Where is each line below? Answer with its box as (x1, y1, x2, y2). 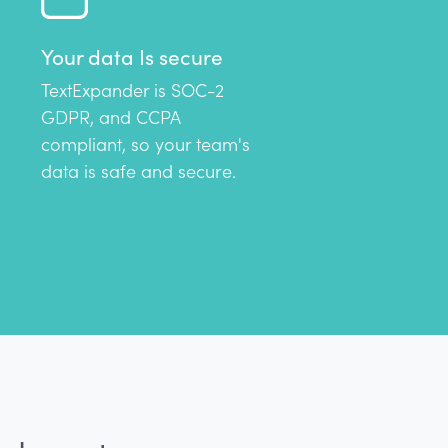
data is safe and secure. (41, 159, 236, 184)
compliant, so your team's (41, 132, 250, 157)
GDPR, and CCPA (41, 105, 181, 130)
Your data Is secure (41, 43, 223, 72)
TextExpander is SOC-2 (41, 78, 224, 103)
